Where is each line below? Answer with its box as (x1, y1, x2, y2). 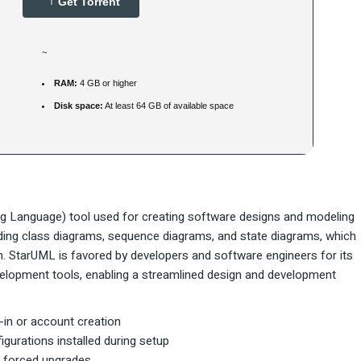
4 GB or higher (77, 78, 137, 89)
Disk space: (54, 101, 103, 111)
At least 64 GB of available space (103, 101, 234, 111)
